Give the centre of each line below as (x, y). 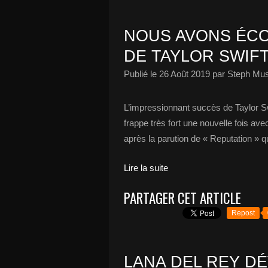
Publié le (141, 74)
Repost (243, 213)
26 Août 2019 (185, 74)
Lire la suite (146, 168)
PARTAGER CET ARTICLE (182, 198)
